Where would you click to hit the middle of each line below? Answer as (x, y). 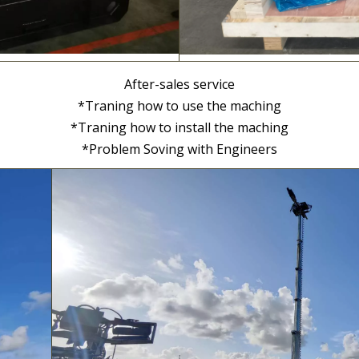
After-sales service (179, 84)
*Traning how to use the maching (179, 105)
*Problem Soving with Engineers (179, 149)
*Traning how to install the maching (179, 127)
